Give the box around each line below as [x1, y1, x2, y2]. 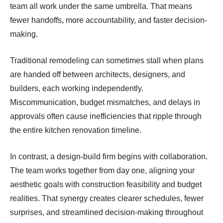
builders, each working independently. [10, 84, 143, 93]
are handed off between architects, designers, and [10, 70, 185, 79]
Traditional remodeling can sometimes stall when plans [10, 56, 204, 65]
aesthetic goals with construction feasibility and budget [10, 180, 202, 189]
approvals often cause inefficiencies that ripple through [10, 112, 202, 121]
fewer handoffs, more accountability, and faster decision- [10, 16, 207, 25]
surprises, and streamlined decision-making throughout [10, 208, 203, 217]
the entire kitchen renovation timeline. [10, 126, 141, 135]
